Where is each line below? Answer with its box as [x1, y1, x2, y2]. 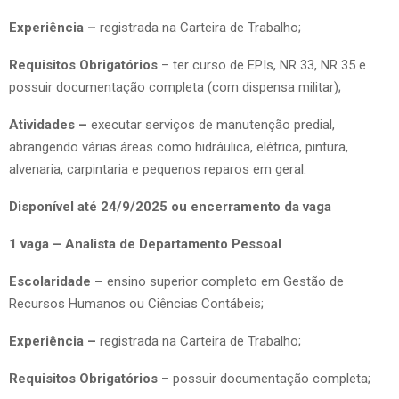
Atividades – [9, 116, 91, 133]
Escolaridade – [9, 273, 103, 289]
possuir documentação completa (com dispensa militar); [9, 78, 341, 95]
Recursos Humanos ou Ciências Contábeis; [9, 295, 264, 312]
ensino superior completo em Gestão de [103, 273, 344, 289]
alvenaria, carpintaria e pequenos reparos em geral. [9, 160, 306, 177]
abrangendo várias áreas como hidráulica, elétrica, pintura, [9, 138, 348, 155]
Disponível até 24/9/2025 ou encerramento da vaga [9, 198, 331, 215]
